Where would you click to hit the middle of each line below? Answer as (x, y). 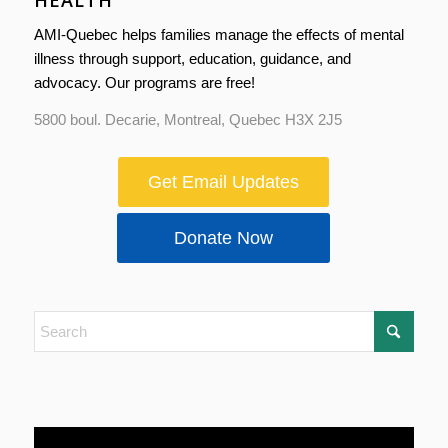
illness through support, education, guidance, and (192, 58)
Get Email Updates (224, 182)
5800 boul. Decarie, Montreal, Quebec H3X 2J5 (187, 119)
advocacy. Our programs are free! (144, 82)
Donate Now (224, 238)
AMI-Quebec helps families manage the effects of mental (218, 34)
